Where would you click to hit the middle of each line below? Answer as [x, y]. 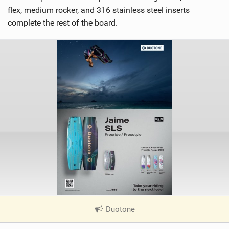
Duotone [120, 209]
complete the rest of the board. [63, 23]
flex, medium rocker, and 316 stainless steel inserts [99, 10]
